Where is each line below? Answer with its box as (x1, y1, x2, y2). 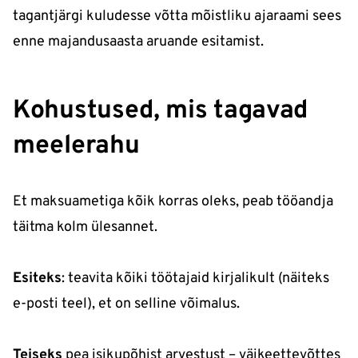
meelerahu (13, 129, 140, 162)
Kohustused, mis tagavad (13, 94, 308, 127)
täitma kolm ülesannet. (13, 217, 157, 237)
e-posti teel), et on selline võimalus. (13, 294, 240, 313)
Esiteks (13, 268, 62, 288)
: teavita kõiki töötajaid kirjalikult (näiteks (62, 268, 329, 288)
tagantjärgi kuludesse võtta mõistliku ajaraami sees (13, 6, 341, 26)
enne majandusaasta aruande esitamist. (13, 32, 264, 51)
